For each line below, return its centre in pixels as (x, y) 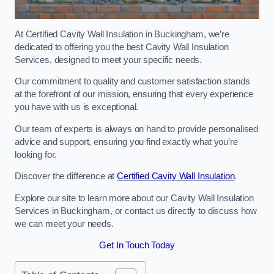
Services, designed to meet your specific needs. (109, 60)
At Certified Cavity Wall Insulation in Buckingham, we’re (122, 34)
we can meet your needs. (64, 224)
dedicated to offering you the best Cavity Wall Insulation (122, 47)
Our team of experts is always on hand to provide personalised (137, 129)
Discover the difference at (66, 176)
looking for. (36, 154)
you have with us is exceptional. (77, 107)
